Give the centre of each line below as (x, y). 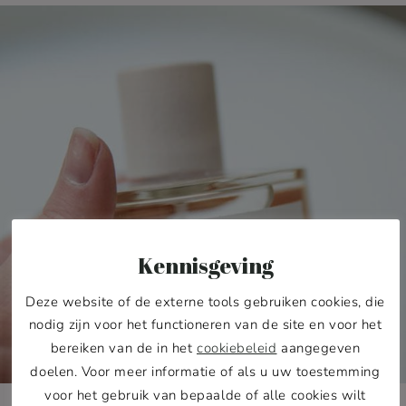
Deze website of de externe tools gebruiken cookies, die (205, 301)
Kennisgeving (205, 265)
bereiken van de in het (123, 348)
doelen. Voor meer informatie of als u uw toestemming (205, 372)
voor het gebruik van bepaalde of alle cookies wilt (205, 395)
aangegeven (319, 348)
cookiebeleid (237, 348)
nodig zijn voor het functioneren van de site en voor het (205, 325)
